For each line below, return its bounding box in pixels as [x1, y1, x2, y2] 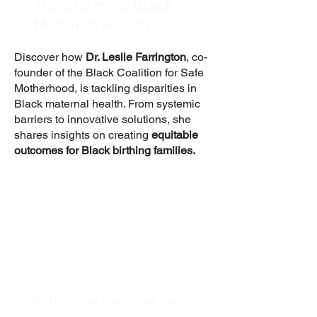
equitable [151, 128, 198, 142]
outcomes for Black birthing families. [14, 144, 195, 157]
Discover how [14, 50, 86, 64]
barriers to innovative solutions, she [14, 113, 191, 126]
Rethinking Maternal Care [32, 293, 190, 308]
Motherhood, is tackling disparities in [14, 81, 197, 95]
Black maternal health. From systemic [14, 97, 200, 110]
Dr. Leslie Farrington [86, 50, 186, 64]
